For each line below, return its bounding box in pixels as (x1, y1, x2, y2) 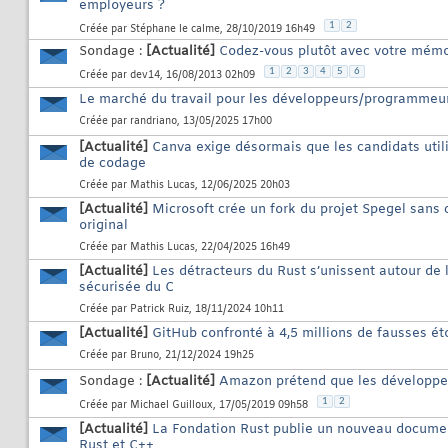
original (79, 217, 128, 235)
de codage (79, 155, 146, 173)
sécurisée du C (79, 279, 174, 297)
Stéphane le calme (130, 22, 220, 36)
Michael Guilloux (130, 398, 213, 412)
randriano (130, 115, 177, 129)
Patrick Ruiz (130, 303, 189, 317)
